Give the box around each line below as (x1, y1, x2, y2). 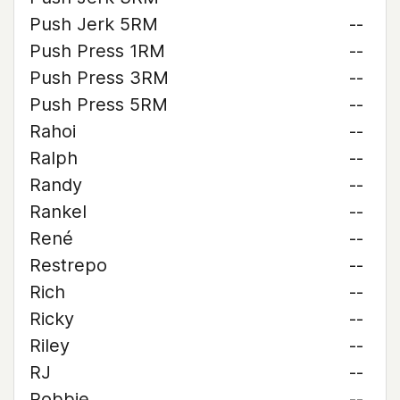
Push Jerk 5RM (29, 13, 158, 35)
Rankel (29, 201, 87, 222)
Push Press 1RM (29, 40, 165, 62)
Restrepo (29, 254, 107, 276)
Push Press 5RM (29, 94, 168, 115)
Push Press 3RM (29, 67, 169, 88)
